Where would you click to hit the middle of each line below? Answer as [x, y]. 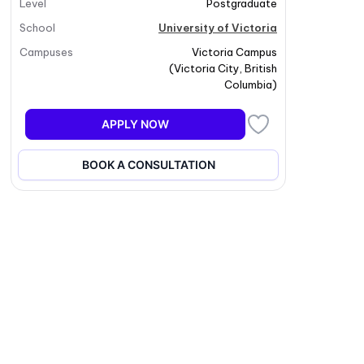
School [38, 28]
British [261, 68]
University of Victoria [218, 28]
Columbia [248, 84]
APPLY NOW [136, 124]
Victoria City [207, 68]
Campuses [47, 52]
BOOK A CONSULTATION [148, 165]
